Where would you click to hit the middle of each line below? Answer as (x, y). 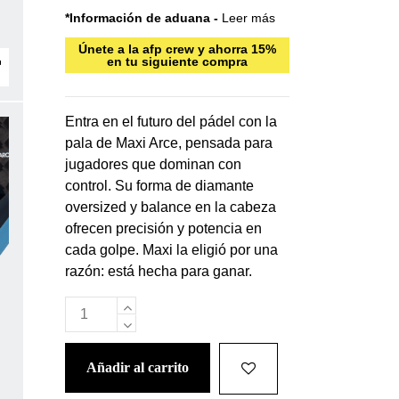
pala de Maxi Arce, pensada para (169, 143)
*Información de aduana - (144, 18)
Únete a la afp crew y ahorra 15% (178, 49)
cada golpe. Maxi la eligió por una (172, 250)
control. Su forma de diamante (160, 186)
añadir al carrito (143, 368)
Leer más (249, 18)
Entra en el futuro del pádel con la (171, 122)
